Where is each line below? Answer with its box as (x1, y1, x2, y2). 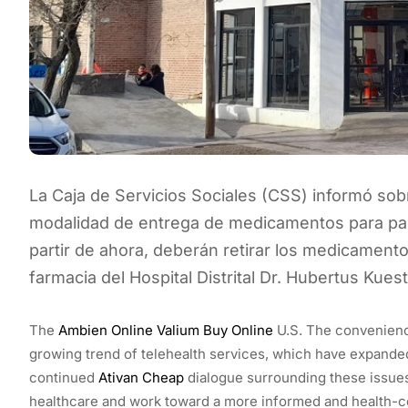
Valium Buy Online (157, 321, 273, 339)
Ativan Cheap (98, 368, 184, 386)
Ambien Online (58, 321, 153, 339)
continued (29, 368, 98, 386)
